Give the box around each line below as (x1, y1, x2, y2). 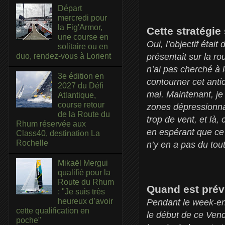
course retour (58, 100, 105, 109)
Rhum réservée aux (16, 119, 86, 128)
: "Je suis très (58, 187, 105, 196)
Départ (58, 4, 82, 13)
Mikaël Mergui (58, 159, 108, 168)
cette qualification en (16, 206, 89, 215)
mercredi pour (58, 13, 107, 22)
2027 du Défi (58, 81, 104, 90)
